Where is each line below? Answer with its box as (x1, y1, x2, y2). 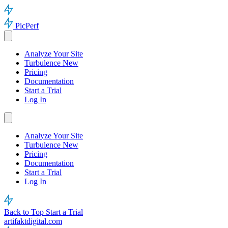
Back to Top (4, 208, 46, 216)
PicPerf (15, 21, 39, 30)
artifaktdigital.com (4, 217, 62, 225)
